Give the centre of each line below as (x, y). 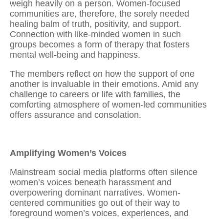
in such (166, 34)
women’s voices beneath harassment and (91, 182)
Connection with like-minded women (80, 34)
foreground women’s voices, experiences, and (99, 213)
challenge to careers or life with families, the (95, 94)
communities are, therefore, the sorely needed (99, 13)
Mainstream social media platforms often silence (104, 172)
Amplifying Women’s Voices (68, 153)
